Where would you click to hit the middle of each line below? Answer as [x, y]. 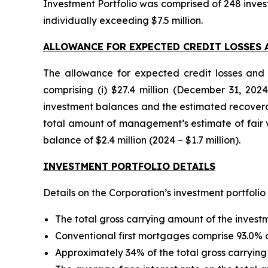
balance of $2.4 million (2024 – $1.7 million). [142, 140]
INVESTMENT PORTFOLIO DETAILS [129, 166]
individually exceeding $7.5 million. [123, 20]
